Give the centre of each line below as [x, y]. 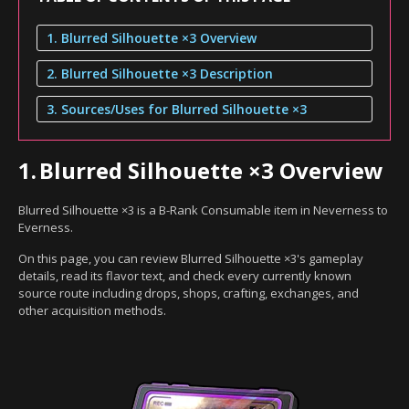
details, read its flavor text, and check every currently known [185, 275]
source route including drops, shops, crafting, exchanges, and [189, 293]
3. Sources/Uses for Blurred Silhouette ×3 [177, 109]
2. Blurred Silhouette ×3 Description [160, 73]
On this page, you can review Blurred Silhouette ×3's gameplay [191, 258]
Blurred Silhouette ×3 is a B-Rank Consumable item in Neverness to [203, 210]
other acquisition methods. [92, 310]
